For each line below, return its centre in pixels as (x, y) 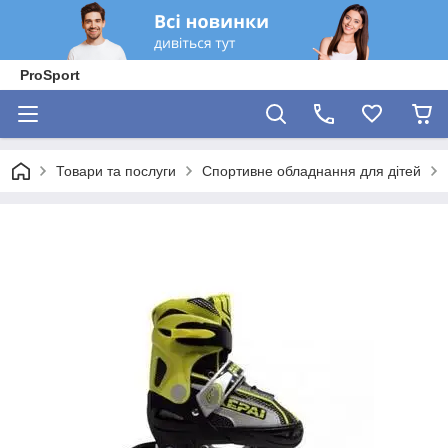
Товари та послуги (116, 171)
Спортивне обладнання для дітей (311, 171)
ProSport (50, 75)
